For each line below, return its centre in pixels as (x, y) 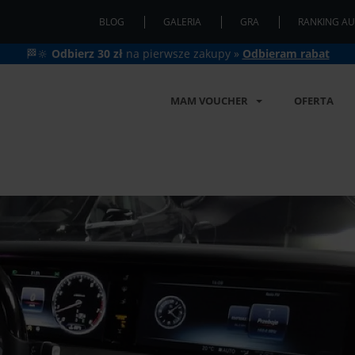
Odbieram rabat (286, 53)
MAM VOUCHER (209, 101)
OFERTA (314, 101)
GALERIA (182, 22)
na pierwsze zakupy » (182, 53)
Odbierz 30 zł (87, 53)
